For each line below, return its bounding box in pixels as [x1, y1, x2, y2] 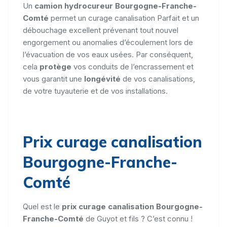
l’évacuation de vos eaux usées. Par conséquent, [23, 50, 193, 59]
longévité [84, 74, 121, 84]
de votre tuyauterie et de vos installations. [23, 86, 168, 96]
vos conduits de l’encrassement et [71, 62, 194, 71]
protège [40, 62, 71, 71]
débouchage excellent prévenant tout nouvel [23, 25, 178, 35]
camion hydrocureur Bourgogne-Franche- [34, 1, 197, 11]
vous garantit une [23, 74, 84, 84]
